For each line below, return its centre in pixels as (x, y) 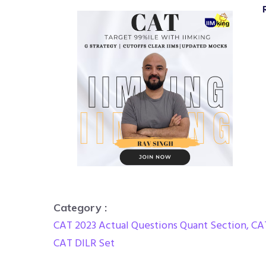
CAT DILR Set (84, 243)
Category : (80, 208)
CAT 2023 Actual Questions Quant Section (150, 226)
